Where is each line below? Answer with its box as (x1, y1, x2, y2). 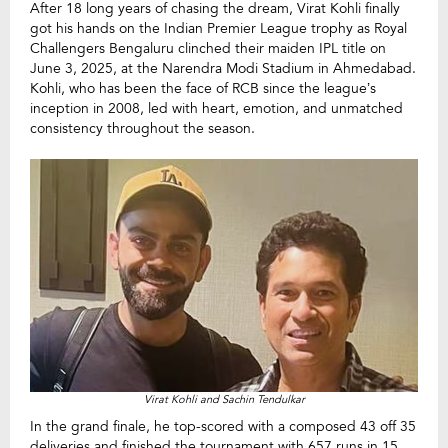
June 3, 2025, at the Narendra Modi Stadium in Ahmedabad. (30, 59, 416, 78)
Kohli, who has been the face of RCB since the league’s (30, 79, 376, 98)
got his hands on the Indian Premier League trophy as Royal (30, 19, 407, 38)
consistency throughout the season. (30, 119, 255, 138)
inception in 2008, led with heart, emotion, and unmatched (30, 99, 403, 118)
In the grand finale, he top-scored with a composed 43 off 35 (30, 416, 416, 436)
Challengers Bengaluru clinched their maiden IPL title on (30, 39, 386, 58)
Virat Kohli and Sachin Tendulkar (143, 391, 305, 407)
